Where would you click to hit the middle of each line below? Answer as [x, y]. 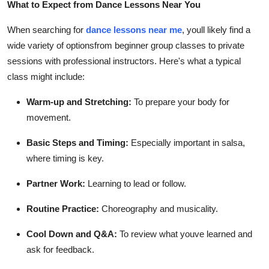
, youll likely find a [216, 29]
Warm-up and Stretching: [79, 101]
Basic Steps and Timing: [77, 142]
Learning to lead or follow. [136, 183]
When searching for [47, 29]
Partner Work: [56, 183]
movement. [49, 117]
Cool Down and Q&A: [72, 234]
